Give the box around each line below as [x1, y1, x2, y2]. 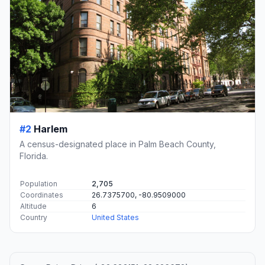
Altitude [20, 202, 47, 211]
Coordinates [20, 190, 63, 200]
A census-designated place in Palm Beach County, [20, 139, 216, 150]
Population [20, 179, 57, 189]
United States [92, 213, 139, 222]
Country [20, 213, 47, 222]
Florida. [20, 151, 48, 161]
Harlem [34, 123, 67, 135]
